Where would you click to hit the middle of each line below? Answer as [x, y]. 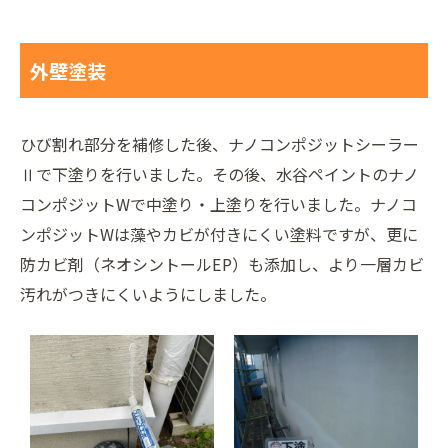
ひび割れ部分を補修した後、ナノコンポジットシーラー [219, 143]
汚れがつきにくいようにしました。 [148, 293]
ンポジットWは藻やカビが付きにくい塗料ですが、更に [219, 233]
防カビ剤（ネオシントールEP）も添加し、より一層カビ [222, 263]
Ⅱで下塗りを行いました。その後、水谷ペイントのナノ [219, 173]
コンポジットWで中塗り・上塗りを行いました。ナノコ [218, 203]
